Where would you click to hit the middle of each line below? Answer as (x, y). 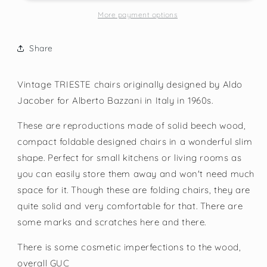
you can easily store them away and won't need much (136, 174)
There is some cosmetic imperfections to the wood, (129, 247)
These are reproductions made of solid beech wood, (132, 126)
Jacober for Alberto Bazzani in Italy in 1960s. (115, 101)
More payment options (138, 15)
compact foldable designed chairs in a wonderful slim (135, 142)
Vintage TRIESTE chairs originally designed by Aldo (130, 85)
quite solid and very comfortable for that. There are (130, 206)
